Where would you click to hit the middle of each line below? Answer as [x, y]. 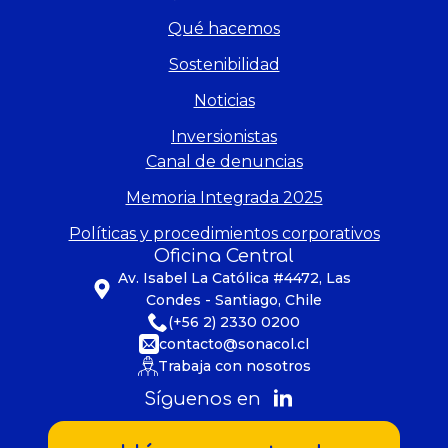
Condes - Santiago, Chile [234, 300]
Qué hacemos [224, 28]
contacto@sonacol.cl [234, 344]
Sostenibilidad [224, 64]
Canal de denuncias [224, 161]
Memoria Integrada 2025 [224, 197]
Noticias [224, 100]
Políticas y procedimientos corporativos [224, 233]
